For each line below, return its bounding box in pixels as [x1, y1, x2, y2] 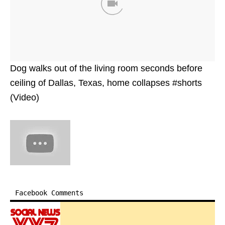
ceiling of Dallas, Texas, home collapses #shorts [10, 77, 202, 88]
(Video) [10, 92, 39, 102]
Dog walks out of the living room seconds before [10, 63, 202, 73]
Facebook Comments [15, 188, 83, 197]
